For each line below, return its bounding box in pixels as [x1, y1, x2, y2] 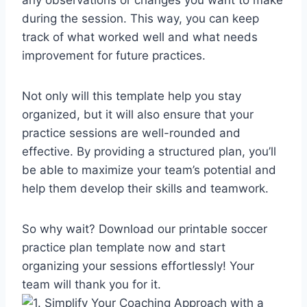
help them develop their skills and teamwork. [22, 181, 269, 195]
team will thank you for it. [22, 277, 161, 291]
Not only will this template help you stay [22, 88, 241, 103]
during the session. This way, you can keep [22, 11, 259, 25]
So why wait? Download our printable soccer [22, 221, 267, 236]
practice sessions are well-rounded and [22, 125, 241, 140]
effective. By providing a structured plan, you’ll [22, 144, 276, 158]
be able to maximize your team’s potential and [22, 162, 276, 177]
